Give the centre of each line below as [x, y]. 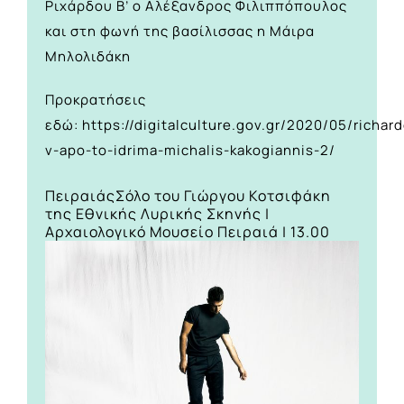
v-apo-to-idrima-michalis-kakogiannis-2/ [190, 150]
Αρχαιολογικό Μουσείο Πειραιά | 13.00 [188, 232]
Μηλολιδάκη [88, 56]
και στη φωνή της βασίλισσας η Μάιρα [180, 31]
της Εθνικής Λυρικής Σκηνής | [157, 214]
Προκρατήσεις [96, 99]
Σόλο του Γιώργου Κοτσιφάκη [223, 196]
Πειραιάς [80, 196]
